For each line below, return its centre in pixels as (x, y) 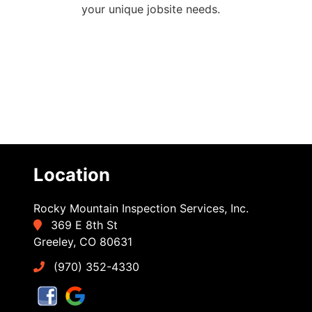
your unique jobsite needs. (151, 9)
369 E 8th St (83, 225)
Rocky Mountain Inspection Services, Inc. (141, 209)
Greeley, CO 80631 (83, 242)
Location (72, 175)
